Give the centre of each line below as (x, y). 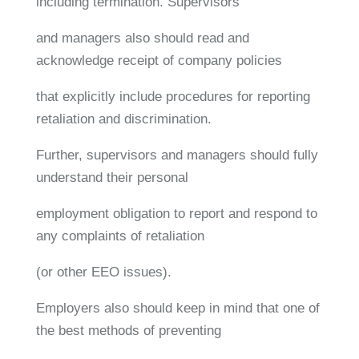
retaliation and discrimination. (123, 119)
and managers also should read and (142, 38)
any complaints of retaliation (120, 236)
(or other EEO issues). (103, 272)
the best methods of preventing (128, 330)
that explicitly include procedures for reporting (173, 96)
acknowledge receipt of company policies (159, 60)
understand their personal (112, 177)
